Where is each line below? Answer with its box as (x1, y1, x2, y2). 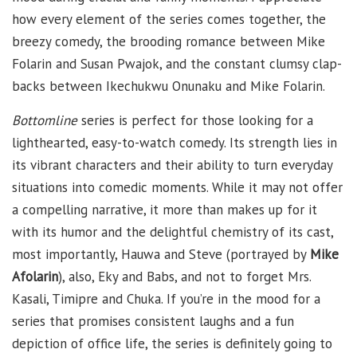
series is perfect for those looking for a (77, 112, 313, 130)
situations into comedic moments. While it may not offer (12, 178, 343, 197)
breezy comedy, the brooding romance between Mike (12, 33, 325, 51)
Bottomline (12, 112, 77, 130)
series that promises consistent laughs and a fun (12, 312, 294, 331)
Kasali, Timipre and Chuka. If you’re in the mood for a (12, 290, 320, 308)
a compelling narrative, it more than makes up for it (12, 201, 317, 219)
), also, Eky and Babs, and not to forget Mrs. (58, 268, 311, 286)
